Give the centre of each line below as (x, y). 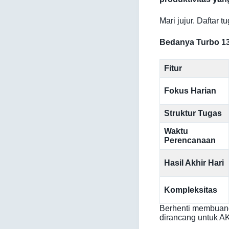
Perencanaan (190, 140)
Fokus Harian (190, 91)
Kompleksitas (191, 190)
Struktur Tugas (193, 113)
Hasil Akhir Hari (194, 163)
